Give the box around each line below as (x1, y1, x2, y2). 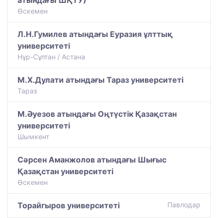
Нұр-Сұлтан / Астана (18, 52, 85, 61)
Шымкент (18, 132, 49, 141)
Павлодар (167, 200, 200, 209)
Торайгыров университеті (18, 200, 120, 210)
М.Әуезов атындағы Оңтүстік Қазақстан (18, 109, 177, 119)
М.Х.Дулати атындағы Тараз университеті (18, 74, 183, 85)
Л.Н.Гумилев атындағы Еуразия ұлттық (18, 29, 173, 39)
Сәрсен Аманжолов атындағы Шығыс (18, 154, 166, 164)
